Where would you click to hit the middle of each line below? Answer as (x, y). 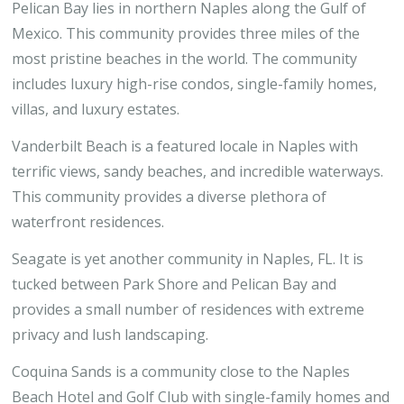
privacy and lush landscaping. (110, 335)
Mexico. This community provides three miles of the (186, 33)
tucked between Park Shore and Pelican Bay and (174, 284)
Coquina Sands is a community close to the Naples (181, 372)
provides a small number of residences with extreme (188, 309)
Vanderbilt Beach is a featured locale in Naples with (185, 146)
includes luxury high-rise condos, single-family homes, (194, 84)
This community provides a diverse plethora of (169, 197)
